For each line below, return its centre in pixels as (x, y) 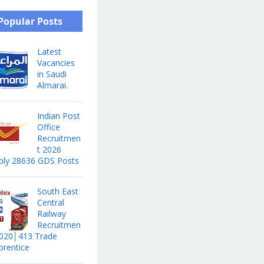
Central (50, 203)
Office (48, 127)
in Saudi (52, 74)
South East (57, 192)
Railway (51, 214)
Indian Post (58, 116)
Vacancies (56, 63)
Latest (49, 52)
